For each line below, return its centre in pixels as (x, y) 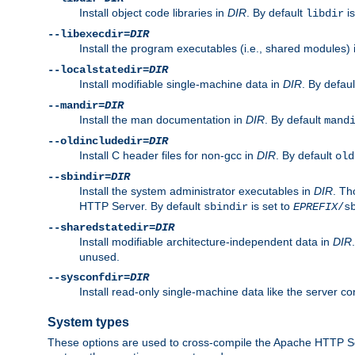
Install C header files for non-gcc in (168, 155)
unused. (99, 256)
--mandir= (76, 105)
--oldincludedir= (98, 141)
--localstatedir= (98, 69)
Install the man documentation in (162, 119)
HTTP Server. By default (141, 206)
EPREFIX (315, 206)
